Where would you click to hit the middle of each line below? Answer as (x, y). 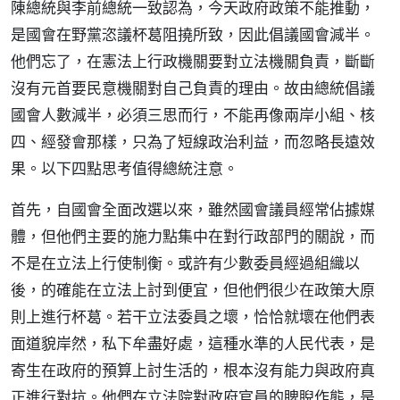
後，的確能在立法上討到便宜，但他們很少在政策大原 (193, 290)
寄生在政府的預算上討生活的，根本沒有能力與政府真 (193, 370)
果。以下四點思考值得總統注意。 (125, 168)
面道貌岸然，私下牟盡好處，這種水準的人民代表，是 (193, 343)
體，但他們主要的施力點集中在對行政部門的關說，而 (193, 236)
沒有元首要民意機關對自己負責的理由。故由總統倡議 (193, 88)
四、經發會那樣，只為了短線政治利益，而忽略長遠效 (193, 142)
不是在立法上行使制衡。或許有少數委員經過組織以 (185, 263)
